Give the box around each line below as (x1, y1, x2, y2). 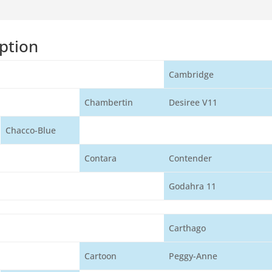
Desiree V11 (169, 97, 218, 108)
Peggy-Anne (169, 250, 218, 262)
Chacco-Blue (5, 124, 56, 136)
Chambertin (84, 97, 134, 108)
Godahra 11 (169, 180, 217, 192)
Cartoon (84, 250, 117, 262)
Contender (169, 152, 212, 164)
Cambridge (169, 69, 214, 80)
